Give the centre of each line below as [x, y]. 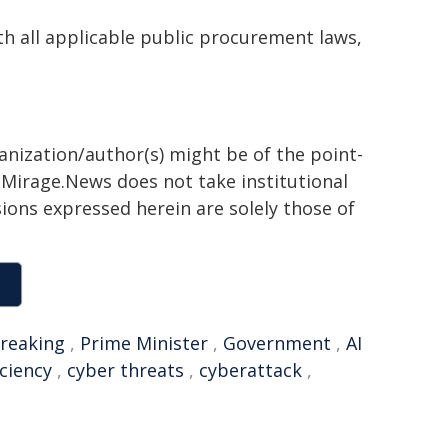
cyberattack [250, 370]
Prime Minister [144, 343]
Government [277, 343]
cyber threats [125, 370]
